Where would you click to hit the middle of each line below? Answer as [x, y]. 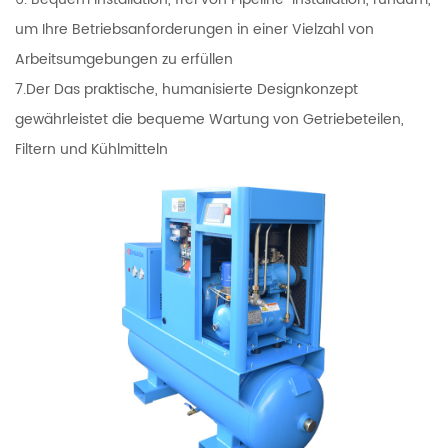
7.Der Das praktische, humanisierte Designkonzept [186, 89]
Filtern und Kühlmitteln [91, 149]
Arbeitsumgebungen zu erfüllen [124, 59]
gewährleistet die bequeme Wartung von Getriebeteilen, [209, 119]
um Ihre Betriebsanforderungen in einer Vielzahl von [194, 29]
